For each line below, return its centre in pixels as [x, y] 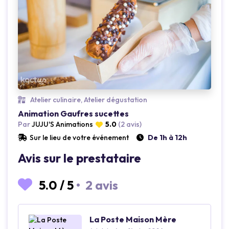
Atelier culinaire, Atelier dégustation [88, 100]
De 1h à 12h [167, 138]
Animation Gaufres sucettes [73, 114]
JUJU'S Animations [62, 124]
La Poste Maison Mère [133, 220]
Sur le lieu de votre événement [79, 138]
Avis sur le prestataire [79, 158]
